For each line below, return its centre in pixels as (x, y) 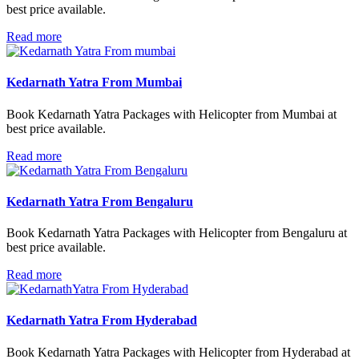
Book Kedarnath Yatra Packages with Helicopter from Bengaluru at (177, 233)
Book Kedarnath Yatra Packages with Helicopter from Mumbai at (171, 114)
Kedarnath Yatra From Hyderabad (102, 321)
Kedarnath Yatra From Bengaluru (100, 201)
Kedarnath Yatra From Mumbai (94, 83)
